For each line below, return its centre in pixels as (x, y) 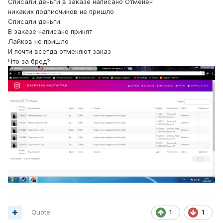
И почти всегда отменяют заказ (60, 52)
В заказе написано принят (51, 32)
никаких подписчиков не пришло (61, 12)
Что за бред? (29, 61)
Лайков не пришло (38, 42)
